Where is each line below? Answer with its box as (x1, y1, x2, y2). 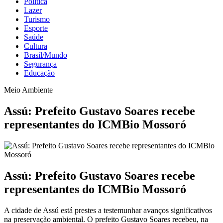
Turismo (24, 15, 50, 23)
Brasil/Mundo (24, 51, 67, 59)
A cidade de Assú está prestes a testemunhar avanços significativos (4, 206, 212, 215)
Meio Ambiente (4, 86, 53, 94)
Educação (24, 69, 55, 77)
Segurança (24, 60, 57, 68)
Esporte (24, 24, 48, 32)
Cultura (24, 42, 47, 50)
